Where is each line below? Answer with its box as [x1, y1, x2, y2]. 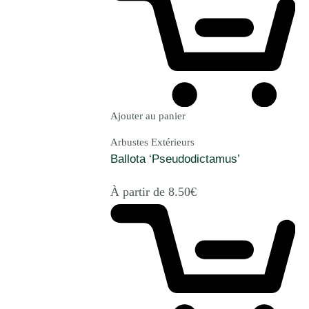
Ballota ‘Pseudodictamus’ [110, 152, 240, 166]
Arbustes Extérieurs [110, 137, 195, 148]
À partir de [110, 184, 168, 199]
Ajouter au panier [110, 110, 186, 122]
